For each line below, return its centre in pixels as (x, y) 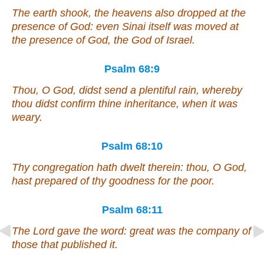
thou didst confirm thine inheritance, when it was (125, 104)
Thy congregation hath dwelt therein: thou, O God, (129, 168)
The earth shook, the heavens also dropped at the (129, 13)
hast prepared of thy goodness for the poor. (113, 181)
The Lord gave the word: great (84, 231)
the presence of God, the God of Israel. (103, 40)
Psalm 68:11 (132, 210)
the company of (213, 231)
